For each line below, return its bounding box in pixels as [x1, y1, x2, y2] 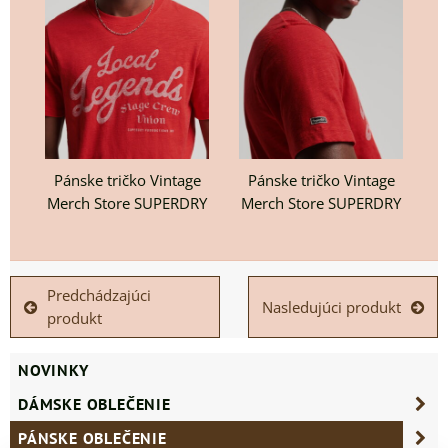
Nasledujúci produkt [261, 296, 401, 318]
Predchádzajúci [47, 285, 152, 307]
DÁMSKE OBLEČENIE [18, 394, 171, 415]
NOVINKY [18, 360, 89, 381]
